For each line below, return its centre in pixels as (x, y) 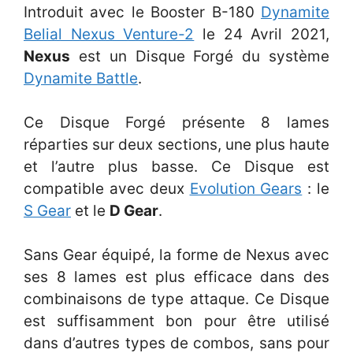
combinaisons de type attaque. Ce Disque (176, 299)
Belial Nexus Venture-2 (109, 34)
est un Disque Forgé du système (200, 56)
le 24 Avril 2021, (262, 34)
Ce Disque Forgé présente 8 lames (176, 122)
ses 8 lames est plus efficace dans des (176, 277)
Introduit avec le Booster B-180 (142, 12)
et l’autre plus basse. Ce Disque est (176, 166)
